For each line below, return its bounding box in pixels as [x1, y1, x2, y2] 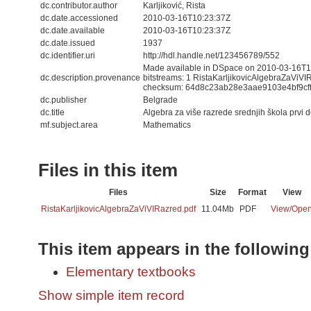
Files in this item [38, 160, 178, 180]
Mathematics [143, 120, 191, 130]
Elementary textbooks [66, 264, 196, 279]
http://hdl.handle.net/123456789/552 [143, 51, 280, 60]
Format [238, 187, 267, 197]
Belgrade [143, 95, 178, 105]
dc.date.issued [40, 38, 95, 48]
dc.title [40, 108, 65, 117]
